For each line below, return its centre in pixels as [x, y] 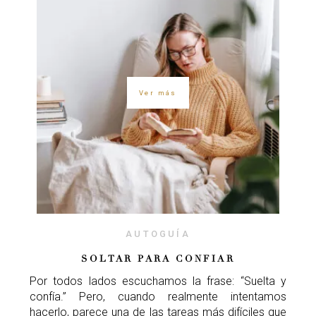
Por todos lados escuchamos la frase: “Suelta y [158, 281]
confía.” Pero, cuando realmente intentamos [158, 297]
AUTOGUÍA [158, 234]
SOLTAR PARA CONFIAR [158, 259]
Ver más [158, 92]
